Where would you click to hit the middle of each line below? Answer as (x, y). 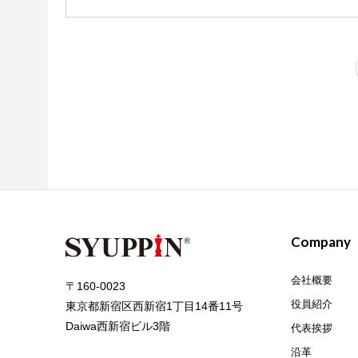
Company (321, 242)
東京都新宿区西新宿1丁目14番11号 (154, 306)
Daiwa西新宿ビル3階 (118, 326)
